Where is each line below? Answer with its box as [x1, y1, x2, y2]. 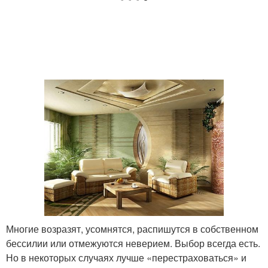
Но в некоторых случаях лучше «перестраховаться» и [6, 251, 246, 264]
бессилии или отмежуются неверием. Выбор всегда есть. [6, 236, 260, 250]
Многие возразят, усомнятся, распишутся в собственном [6, 222, 258, 236]
